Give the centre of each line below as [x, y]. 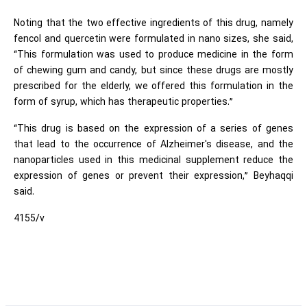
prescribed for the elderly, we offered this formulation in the [153, 86]
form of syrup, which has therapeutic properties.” [123, 102]
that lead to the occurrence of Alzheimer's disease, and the [153, 145]
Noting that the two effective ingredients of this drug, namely [153, 23]
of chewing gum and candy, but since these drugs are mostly [153, 71]
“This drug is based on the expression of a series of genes [153, 129]
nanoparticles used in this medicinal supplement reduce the [153, 160]
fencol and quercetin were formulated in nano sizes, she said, [153, 39]
